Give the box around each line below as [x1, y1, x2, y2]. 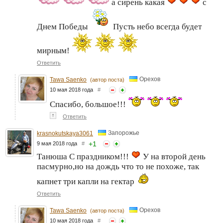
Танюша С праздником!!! [37, 152, 131, 162]
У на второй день [141, 152, 206, 162]
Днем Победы [37, 22, 90, 32]
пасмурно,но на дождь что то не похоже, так [37, 162, 199, 172]
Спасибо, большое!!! [50, 100, 128, 110]
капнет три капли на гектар [37, 177, 136, 187]
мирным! [37, 46, 72, 56]
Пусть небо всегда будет [111, 22, 202, 32]
